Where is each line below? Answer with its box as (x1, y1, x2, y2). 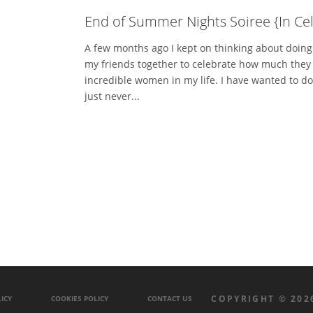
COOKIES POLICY (50, 294, 108, 304)
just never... (84, 89, 140, 103)
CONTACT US (147, 294, 192, 304)
